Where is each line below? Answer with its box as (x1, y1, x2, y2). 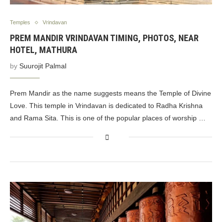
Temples (10, 19, 30, 25)
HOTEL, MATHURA (10, 45, 77, 55)
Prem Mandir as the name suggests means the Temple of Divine (10, 89, 211, 97)
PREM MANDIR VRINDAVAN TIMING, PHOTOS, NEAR (10, 33, 199, 43)
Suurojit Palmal (19, 62, 66, 70)
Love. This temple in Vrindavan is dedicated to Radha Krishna (10, 102, 203, 110)
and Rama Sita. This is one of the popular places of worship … (10, 114, 206, 122)
